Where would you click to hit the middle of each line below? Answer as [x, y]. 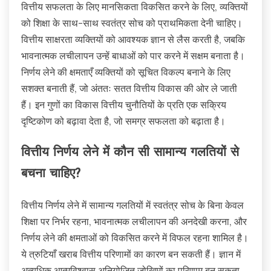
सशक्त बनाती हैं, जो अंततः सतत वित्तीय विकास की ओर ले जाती [129, 88]
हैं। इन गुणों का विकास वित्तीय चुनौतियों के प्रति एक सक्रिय [124, 104]
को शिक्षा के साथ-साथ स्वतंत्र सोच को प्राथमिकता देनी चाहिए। [132, 23]
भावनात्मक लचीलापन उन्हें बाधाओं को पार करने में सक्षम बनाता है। [133, 55]
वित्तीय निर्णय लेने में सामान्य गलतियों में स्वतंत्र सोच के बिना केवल [132, 205]
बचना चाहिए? [51, 174]
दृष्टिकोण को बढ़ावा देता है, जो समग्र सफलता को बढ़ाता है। [123, 121]
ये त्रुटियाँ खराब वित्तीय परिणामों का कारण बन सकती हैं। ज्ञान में [131, 254]
